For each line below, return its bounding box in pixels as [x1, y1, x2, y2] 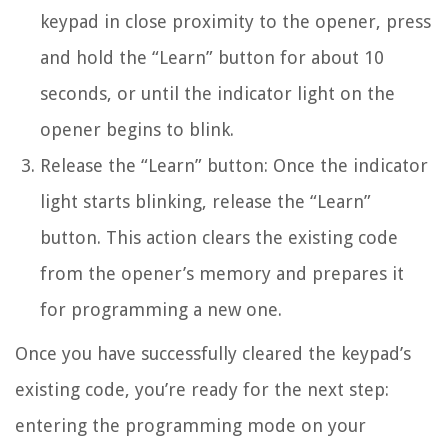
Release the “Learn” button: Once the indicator [40, 154, 428, 176]
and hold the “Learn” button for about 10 [40, 46, 384, 68]
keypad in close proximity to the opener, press [40, 10, 431, 32]
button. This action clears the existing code [40, 226, 398, 248]
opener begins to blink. [40, 118, 234, 140]
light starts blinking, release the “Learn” [40, 190, 371, 212]
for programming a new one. [40, 298, 282, 320]
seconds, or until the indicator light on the [40, 82, 395, 104]
